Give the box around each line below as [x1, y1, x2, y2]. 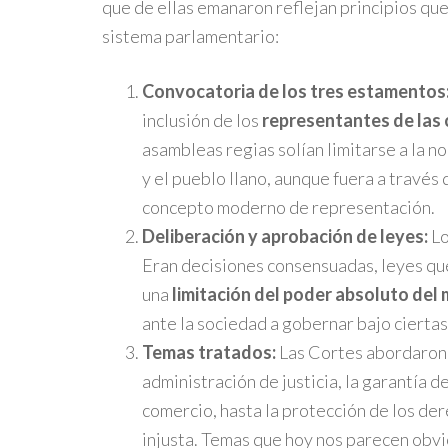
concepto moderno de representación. [142, 196, 435, 218]
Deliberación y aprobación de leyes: [142, 225, 428, 247]
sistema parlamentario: [102, 25, 279, 47]
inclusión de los [142, 109, 262, 131]
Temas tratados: [142, 341, 276, 363]
